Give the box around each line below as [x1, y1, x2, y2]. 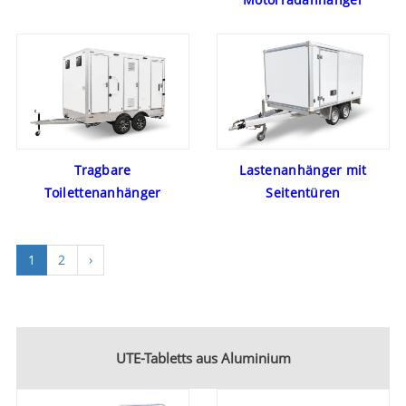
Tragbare [74, 161, 131, 179]
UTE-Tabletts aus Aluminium [115, 349, 291, 368]
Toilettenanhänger [44, 184, 161, 202]
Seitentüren [266, 184, 341, 202]
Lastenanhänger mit [239, 161, 367, 179]
